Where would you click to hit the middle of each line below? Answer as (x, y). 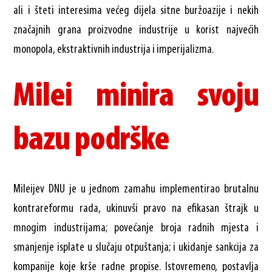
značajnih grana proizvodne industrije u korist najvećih (136, 30)
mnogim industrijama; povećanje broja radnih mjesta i (136, 228)
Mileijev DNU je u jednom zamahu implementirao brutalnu (136, 189)
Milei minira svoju (136, 97)
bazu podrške (91, 141)
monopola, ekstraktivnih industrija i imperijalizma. (114, 49)
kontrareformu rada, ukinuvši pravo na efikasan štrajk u (136, 209)
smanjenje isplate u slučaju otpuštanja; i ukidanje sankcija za (136, 247)
